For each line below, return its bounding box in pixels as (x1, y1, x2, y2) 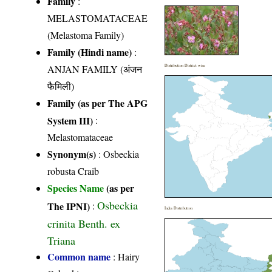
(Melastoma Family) (47, 28, 124, 41)
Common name (47, 249, 111, 263)
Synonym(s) (47, 146, 97, 161)
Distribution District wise (165, 62, 206, 68)
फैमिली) (47, 79, 75, 92)
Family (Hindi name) (47, 44, 132, 59)
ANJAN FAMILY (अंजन (47, 62, 143, 75)
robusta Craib (47, 164, 100, 177)
